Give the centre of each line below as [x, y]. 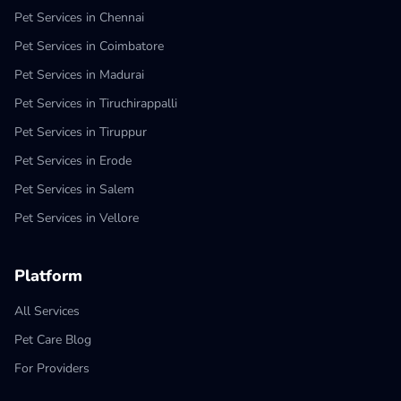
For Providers [52, 368]
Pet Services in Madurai [79, 75]
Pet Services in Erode [73, 161]
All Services [47, 311]
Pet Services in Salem [74, 189]
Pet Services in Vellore [77, 218]
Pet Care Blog [53, 340]
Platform [48, 276]
